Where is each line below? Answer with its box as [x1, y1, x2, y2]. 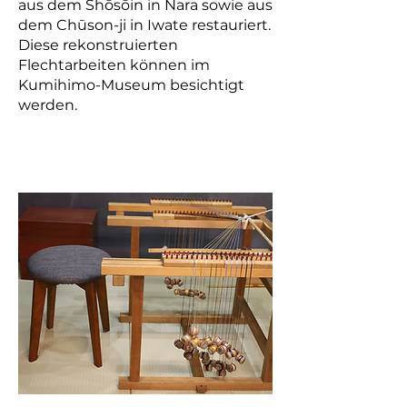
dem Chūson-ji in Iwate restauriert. [18, 16, 271, 34]
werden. [18, 96, 77, 114]
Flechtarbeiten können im [18, 56, 210, 74]
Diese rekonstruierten [18, 36, 178, 54]
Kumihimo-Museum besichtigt [18, 76, 244, 94]
